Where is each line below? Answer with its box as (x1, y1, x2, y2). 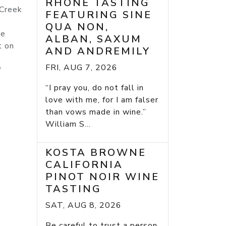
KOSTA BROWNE (45, 146, 146, 160)
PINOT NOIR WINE (45, 170, 159, 184)
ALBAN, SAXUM (45, 32, 142, 46)
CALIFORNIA (45, 158, 123, 172)
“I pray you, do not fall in (45, 82, 144, 94)
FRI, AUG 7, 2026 (45, 62, 118, 74)
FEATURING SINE (45, 8, 152, 22)
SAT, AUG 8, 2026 (45, 200, 122, 211)
